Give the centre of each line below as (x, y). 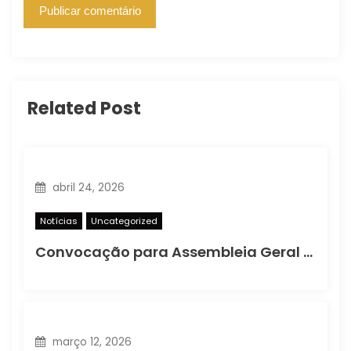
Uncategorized (124, 221)
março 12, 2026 (90, 342)
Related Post (84, 109)
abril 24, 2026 (87, 188)
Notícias (59, 221)
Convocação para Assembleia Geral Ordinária (308, 251)
